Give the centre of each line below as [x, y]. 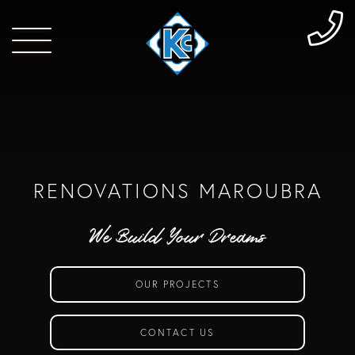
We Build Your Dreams [177, 237]
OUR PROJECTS [177, 284]
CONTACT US [177, 332]
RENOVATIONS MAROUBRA [177, 191]
